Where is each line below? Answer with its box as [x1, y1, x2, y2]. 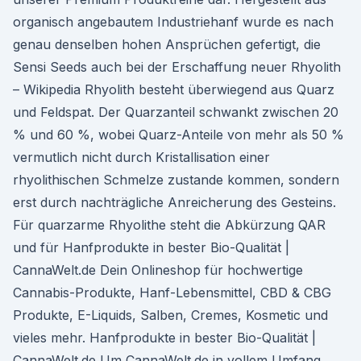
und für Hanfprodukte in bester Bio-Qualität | [13, 239, 289, 255]
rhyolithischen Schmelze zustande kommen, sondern [13, 172, 339, 188]
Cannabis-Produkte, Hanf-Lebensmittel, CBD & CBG [13, 284, 331, 301]
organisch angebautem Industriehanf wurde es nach [13, 14, 334, 30]
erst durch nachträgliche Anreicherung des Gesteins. [13, 194, 336, 210]
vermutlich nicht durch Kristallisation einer [13, 149, 270, 165]
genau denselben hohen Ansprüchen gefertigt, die [13, 36, 321, 52]
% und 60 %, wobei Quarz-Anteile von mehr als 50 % [13, 127, 344, 143]
